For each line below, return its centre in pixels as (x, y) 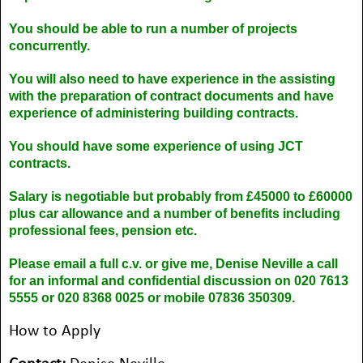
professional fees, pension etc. (103, 231)
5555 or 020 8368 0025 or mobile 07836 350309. (152, 298)
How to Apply (55, 331)
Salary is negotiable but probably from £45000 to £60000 (181, 196)
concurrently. (49, 46)
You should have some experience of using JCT (156, 146)
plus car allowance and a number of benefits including (175, 214)
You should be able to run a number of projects (153, 29)
